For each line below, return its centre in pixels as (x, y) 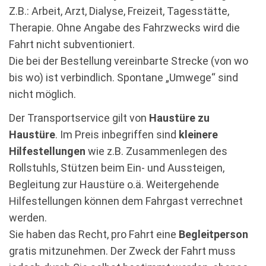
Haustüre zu (179, 118)
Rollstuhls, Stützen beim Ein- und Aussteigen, (117, 168)
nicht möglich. (42, 94)
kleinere (198, 134)
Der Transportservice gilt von (79, 118)
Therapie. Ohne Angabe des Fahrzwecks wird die (124, 28)
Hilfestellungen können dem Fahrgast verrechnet (126, 201)
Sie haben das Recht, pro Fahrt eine (94, 234)
